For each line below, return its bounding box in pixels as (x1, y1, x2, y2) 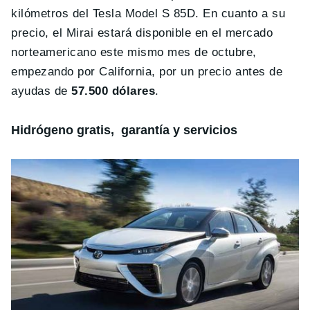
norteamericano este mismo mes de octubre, (11, 46, 257, 60)
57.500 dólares (71, 84, 156, 98)
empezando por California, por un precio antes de (11, 65, 283, 79)
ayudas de (11, 84, 72, 98)
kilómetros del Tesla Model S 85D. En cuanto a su (11, 7, 286, 21)
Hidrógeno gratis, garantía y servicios (11, 123, 237, 138)
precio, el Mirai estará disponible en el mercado (11, 26, 273, 40)
